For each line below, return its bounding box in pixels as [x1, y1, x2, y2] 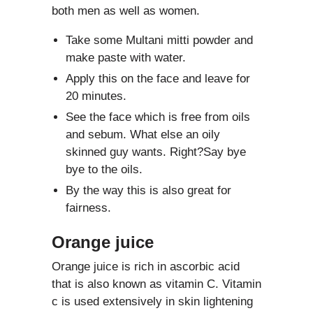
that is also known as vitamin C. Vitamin [52, 277, 261, 291]
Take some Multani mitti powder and [66, 33, 253, 47]
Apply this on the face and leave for [66, 71, 250, 85]
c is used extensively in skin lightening [52, 294, 253, 308]
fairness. [66, 201, 111, 214]
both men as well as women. [52, 3, 200, 17]
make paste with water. [66, 50, 186, 64]
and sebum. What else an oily [66, 127, 220, 141]
